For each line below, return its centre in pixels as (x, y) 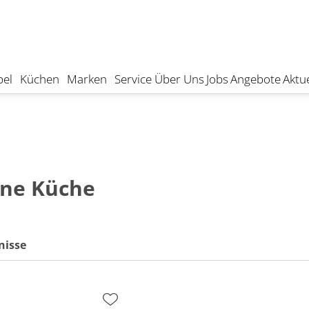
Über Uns (179, 79)
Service (133, 79)
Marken (87, 79)
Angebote (255, 79)
